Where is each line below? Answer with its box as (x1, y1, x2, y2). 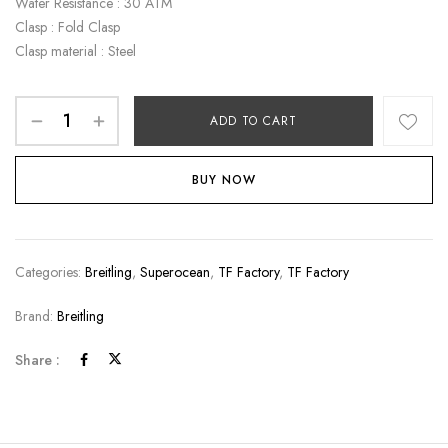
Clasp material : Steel (15, 41, 136, 61)
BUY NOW (192, 171, 256, 189)
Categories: (15, 262, 85, 282)
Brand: (15, 306, 57, 326)
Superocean (140, 262, 210, 282)
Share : (15, 350, 60, 370)
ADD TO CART (210, 112, 297, 130)
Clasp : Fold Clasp (15, 17, 120, 37)
